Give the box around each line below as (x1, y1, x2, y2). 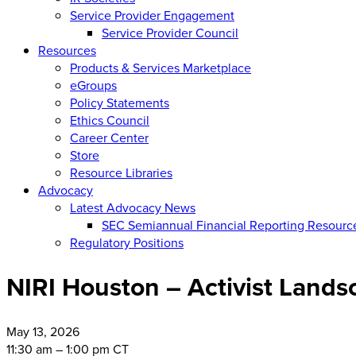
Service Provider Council (102, 23, 238, 41)
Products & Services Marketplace (70, 58, 251, 76)
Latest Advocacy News (70, 198, 195, 216)
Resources (38, 41, 96, 59)
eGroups (70, 75, 117, 94)
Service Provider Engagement (70, 6, 234, 24)
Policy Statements (70, 93, 169, 111)
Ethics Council (70, 110, 149, 129)
